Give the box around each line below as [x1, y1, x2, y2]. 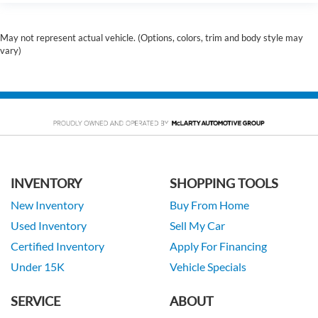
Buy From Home [170, 198, 249, 212]
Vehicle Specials [170, 260, 246, 273]
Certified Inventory [11, 239, 104, 253]
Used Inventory [11, 219, 87, 232]
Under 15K [11, 260, 65, 273]
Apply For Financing [170, 239, 267, 253]
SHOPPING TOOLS [170, 175, 278, 191]
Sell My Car [170, 219, 225, 232]
